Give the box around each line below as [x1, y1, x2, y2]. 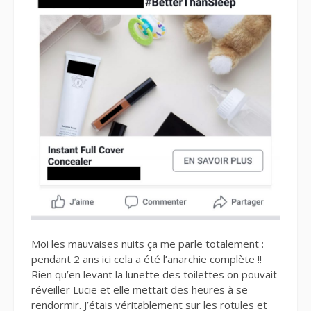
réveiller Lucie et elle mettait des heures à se [31, 282, 248, 296]
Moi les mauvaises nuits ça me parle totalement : [31, 236, 264, 251]
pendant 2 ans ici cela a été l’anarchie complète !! [31, 251, 262, 266]
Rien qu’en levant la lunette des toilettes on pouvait [31, 267, 277, 281]
